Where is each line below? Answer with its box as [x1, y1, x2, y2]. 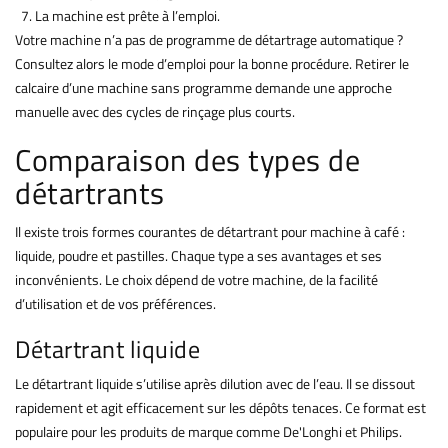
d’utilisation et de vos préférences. [15, 293, 216, 315]
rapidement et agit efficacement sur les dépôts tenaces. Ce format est [15, 397, 426, 419]
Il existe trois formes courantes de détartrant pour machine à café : [15, 221, 405, 243]
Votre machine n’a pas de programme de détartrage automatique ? [15, 29, 403, 51]
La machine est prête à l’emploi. [35, 5, 220, 27]
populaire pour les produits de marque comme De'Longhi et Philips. [15, 421, 402, 443]
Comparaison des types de [15, 137, 360, 184]
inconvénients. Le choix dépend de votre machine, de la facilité [15, 269, 378, 291]
